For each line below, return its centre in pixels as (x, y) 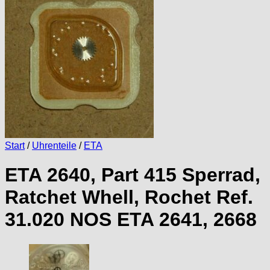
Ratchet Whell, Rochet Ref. (129, 197)
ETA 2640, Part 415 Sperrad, (133, 175)
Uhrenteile (54, 146)
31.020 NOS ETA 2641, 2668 (131, 220)
